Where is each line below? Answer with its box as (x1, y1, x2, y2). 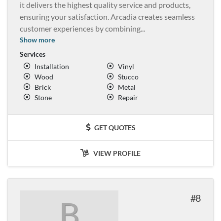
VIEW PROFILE (92, 148, 141, 157)
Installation (35, 62, 69, 71)
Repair (118, 93, 138, 102)
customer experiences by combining (20, 23, 141, 33)
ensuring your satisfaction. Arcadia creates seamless (20, 11, 195, 21)
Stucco (118, 72, 139, 81)
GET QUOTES (92, 123, 136, 132)
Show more (20, 35, 55, 44)
